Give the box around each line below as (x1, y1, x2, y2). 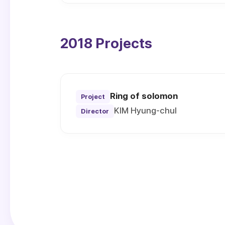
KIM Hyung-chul (114, 105, 177, 116)
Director (81, 107, 109, 116)
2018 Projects (60, 35, 152, 52)
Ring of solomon (110, 91, 178, 101)
